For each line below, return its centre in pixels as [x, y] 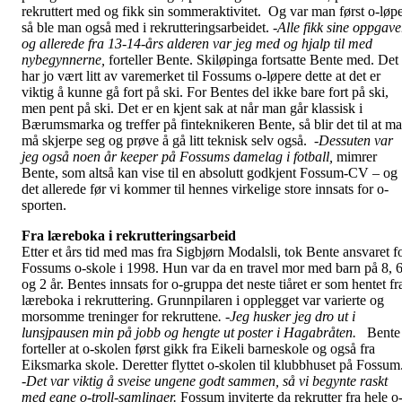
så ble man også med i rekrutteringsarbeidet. [147, 28]
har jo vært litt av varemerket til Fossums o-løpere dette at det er [201, 76]
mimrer [357, 157]
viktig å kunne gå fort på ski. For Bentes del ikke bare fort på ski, [205, 92]
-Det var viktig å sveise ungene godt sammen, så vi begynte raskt [205, 381]
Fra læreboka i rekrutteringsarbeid [129, 236]
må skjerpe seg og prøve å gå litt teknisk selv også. [166, 141]
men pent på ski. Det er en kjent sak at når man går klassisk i [192, 109]
